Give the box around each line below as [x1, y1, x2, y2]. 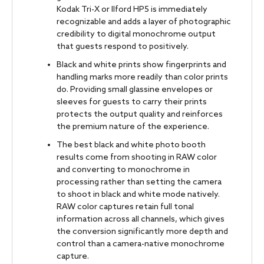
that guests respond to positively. [57, 41, 189, 52]
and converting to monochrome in [57, 164, 190, 175]
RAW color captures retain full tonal [57, 202, 194, 212]
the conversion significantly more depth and [57, 226, 228, 237]
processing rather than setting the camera [57, 177, 222, 187]
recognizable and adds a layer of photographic [57, 16, 231, 27]
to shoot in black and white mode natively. [57, 189, 220, 200]
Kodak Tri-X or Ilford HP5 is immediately [57, 4, 207, 15]
